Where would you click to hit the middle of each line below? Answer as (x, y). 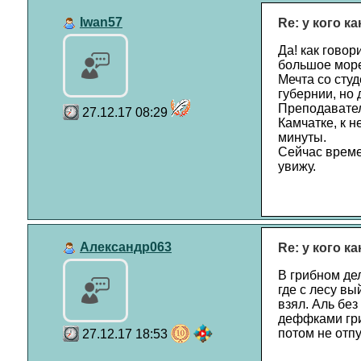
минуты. (302, 137)
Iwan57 (101, 22)
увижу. (297, 166)
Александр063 (126, 247)
